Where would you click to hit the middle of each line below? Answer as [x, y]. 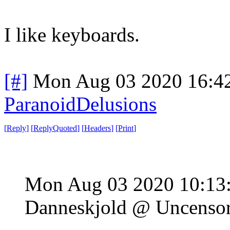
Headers [98, 128]
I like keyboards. [72, 34]
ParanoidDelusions [80, 104]
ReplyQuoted [55, 128]
